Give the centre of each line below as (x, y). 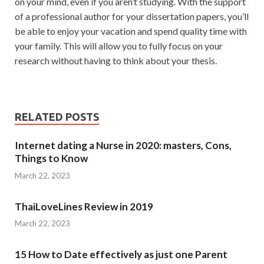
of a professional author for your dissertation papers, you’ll (132, 16)
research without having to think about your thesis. (116, 61)
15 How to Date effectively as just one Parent (121, 255)
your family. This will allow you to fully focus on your (119, 46)
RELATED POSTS (57, 117)
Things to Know (51, 159)
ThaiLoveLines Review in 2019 (84, 206)
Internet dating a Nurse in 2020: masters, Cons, (123, 146)
